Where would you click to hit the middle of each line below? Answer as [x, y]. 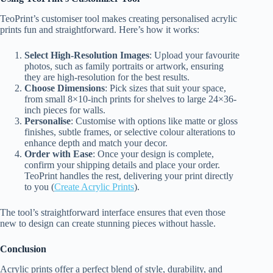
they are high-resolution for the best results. [107, 77]
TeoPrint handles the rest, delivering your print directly [129, 175]
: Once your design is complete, [153, 154]
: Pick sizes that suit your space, [165, 88]
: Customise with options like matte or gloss [154, 121]
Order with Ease [58, 154]
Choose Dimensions [65, 88]
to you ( [39, 186]
